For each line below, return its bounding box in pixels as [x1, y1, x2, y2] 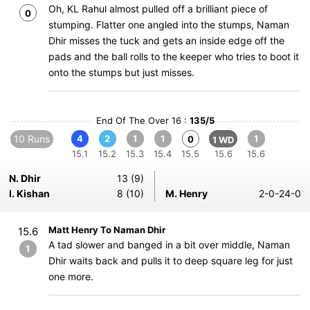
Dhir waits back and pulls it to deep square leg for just [48, 255, 293, 266]
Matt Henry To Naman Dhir [48, 224, 165, 235]
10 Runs [14, 133, 50, 145]
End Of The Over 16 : [95, 115, 190, 126]
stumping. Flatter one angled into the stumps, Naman [48, 19, 289, 30]
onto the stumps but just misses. [48, 66, 194, 78]
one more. [48, 271, 93, 282]
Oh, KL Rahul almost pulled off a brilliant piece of [48, 3, 268, 15]
